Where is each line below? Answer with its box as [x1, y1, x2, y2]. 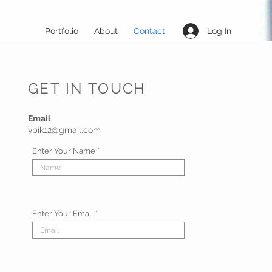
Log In [207, 25, 232, 36]
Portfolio [45, 26, 78, 36]
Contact [134, 26, 165, 36]
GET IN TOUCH [28, 80, 146, 97]
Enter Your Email [32, 209, 93, 218]
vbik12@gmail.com [28, 125, 101, 135]
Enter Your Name [32, 146, 95, 155]
